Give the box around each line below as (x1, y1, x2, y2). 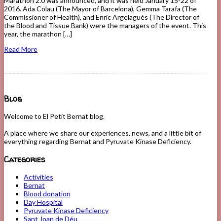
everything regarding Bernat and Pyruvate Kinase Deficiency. (4, 137, 191, 146)
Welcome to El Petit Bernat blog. (4, 112, 105, 121)
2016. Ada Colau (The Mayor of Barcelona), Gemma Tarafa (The (4, 4, 197, 13)
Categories (4, 153, 45, 165)
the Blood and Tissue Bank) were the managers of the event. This (4, 21, 206, 30)
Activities (24, 173, 53, 182)
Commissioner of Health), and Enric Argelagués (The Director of (4, 13, 199, 21)
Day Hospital (24, 198, 63, 207)
